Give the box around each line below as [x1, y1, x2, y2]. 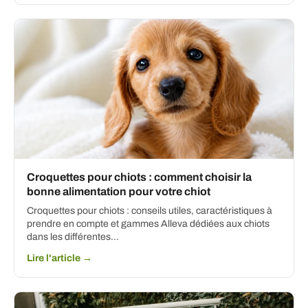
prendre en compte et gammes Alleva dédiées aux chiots [27, 219, 269, 230]
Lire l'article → [27, 253, 92, 264]
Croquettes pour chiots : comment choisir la [27, 171, 252, 184]
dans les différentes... [27, 232, 119, 243]
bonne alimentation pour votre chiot [27, 186, 210, 198]
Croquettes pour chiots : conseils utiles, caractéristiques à [27, 206, 272, 217]
